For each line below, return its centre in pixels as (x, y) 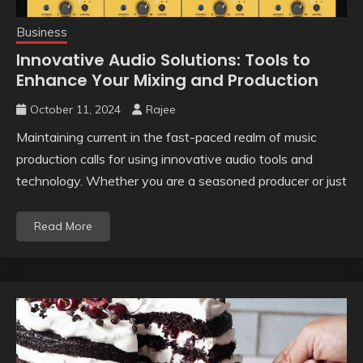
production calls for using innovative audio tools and (164, 159)
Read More (63, 226)
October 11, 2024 (75, 110)
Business (42, 32)
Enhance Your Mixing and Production (167, 81)
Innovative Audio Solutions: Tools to (163, 60)
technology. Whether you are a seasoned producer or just (181, 181)
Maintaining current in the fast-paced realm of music (167, 137)
